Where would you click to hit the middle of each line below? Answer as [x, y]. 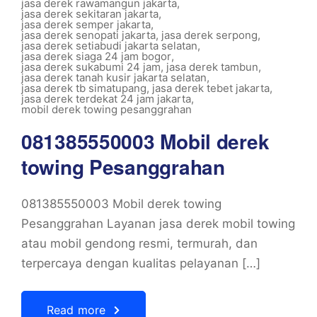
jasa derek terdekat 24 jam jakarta [106, 98]
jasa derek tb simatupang [84, 88]
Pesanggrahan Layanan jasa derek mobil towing [158, 223]
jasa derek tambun [212, 67]
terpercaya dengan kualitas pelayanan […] [141, 263]
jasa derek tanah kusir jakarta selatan [114, 77]
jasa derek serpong [209, 35]
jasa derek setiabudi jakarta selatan [109, 45]
